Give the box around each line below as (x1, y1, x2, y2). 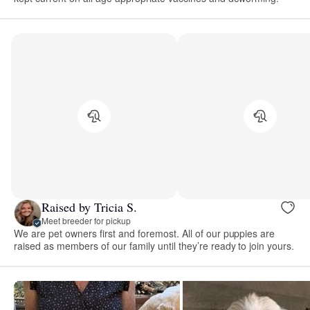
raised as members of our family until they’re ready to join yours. (14, 238, 295, 253)
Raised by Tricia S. (42, 199, 137, 216)
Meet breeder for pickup (42, 215, 131, 227)
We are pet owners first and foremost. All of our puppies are (14, 226, 275, 240)
